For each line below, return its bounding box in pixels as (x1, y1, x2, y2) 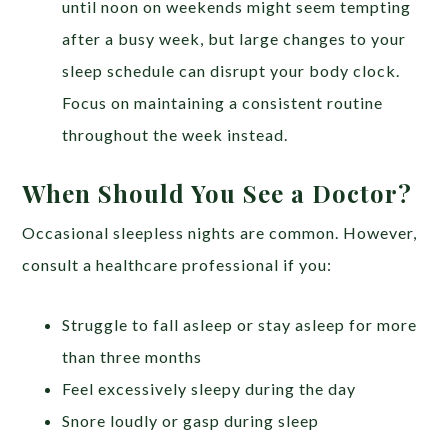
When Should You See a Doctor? (22, 176, 413, 209)
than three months (62, 346, 203, 366)
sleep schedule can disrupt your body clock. (62, 60, 401, 80)
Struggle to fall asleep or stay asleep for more (62, 314, 418, 334)
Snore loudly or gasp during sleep (62, 410, 320, 430)
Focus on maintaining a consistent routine (62, 92, 384, 112)
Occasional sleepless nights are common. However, (22, 222, 418, 242)
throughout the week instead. (62, 124, 289, 144)
